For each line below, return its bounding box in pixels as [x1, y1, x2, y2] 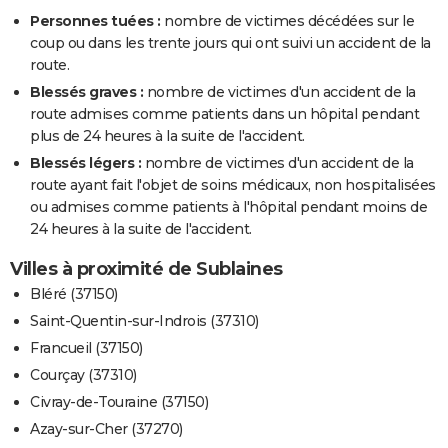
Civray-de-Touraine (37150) [30, 393, 208, 412]
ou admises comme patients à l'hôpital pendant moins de [30, 198, 427, 217]
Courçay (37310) [30, 366, 137, 385]
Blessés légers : [30, 154, 141, 173]
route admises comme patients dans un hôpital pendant [30, 105, 419, 124]
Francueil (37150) [30, 339, 143, 358]
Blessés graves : [30, 83, 143, 102]
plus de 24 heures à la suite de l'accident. [30, 127, 305, 146]
